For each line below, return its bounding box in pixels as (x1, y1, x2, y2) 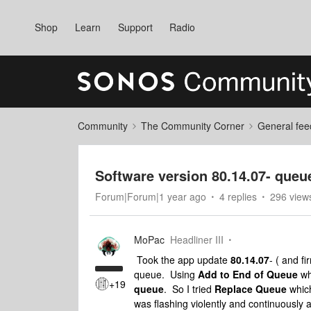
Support (117, 20, 153, 34)
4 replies (219, 190, 257, 203)
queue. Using (134, 267, 198, 281)
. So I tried (164, 282, 215, 296)
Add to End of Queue (198, 267, 298, 281)
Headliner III (170, 233, 224, 246)
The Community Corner (141, 119, 244, 133)
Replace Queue (215, 282, 287, 296)
